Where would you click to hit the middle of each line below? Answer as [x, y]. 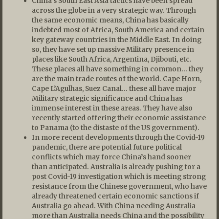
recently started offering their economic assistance [119, 118]
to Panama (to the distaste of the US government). [116, 127]
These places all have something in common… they [118, 69]
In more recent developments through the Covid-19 [118, 137]
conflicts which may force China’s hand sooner [111, 157]
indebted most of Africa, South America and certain [118, 30]
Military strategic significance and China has [107, 98]
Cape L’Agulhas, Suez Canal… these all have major [114, 88]
